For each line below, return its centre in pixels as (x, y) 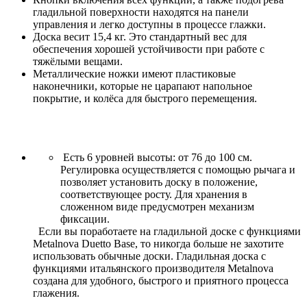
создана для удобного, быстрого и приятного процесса (161, 280)
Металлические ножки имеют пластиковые (134, 73)
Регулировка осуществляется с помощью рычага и (178, 169)
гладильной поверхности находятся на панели (141, 12)
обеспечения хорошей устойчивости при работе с (149, 49)
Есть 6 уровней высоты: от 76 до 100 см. (156, 157)
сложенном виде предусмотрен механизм (157, 206)
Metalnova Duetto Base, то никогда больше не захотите (158, 243)
